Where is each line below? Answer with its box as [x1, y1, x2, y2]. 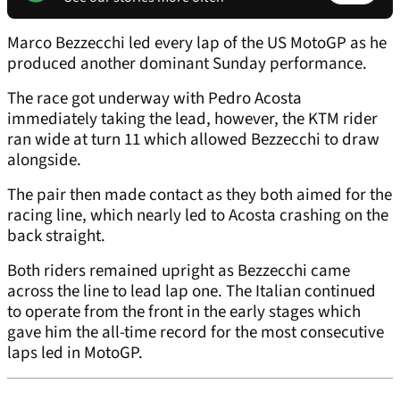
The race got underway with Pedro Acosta [7, 87, 302, 112]
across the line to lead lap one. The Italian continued [7, 279, 376, 304]
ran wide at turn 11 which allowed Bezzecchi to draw [7, 128, 379, 153]
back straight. [7, 224, 109, 249]
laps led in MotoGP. [7, 341, 146, 366]
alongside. [7, 148, 85, 173]
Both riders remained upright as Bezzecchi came [7, 259, 350, 284]
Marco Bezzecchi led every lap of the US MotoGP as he [7, 31, 387, 56]
